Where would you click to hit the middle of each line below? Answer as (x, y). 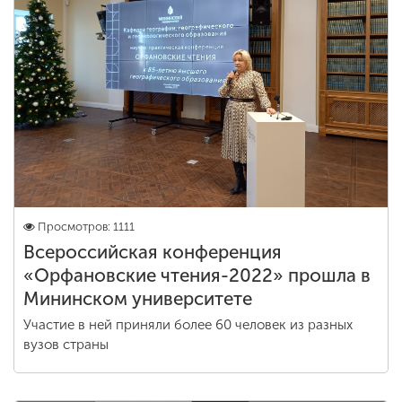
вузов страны (66, 345)
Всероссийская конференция (153, 252)
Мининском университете (138, 299)
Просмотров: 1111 (86, 227)
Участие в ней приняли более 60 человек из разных (188, 325)
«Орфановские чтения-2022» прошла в (197, 275)
